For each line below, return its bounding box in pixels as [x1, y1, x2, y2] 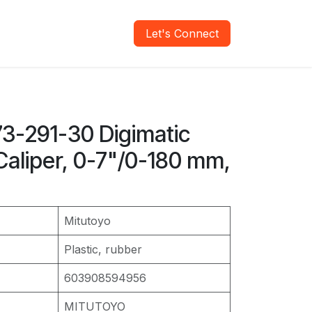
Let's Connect [146, 26, 219, 40]
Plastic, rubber [64, 242, 142, 256]
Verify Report [41, 26, 112, 40]
